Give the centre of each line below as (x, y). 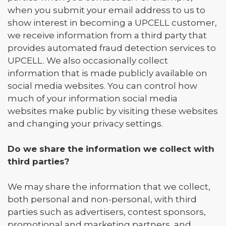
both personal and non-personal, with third (102, 199)
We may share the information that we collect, (109, 187)
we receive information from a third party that (107, 35)
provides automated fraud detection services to (112, 48)
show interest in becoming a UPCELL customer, (112, 23)
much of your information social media (93, 98)
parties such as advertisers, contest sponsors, (107, 212)
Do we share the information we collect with (111, 149)
